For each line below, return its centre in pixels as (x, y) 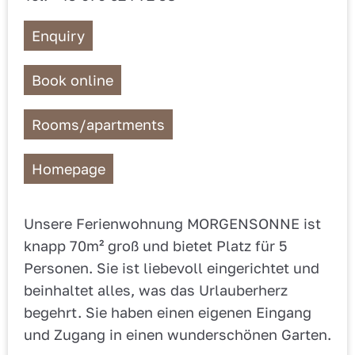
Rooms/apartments (98, 125)
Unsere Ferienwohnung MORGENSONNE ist (172, 224)
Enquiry (58, 36)
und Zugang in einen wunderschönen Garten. (177, 335)
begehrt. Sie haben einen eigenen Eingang (168, 313)
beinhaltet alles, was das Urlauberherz (156, 290)
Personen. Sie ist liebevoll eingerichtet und (172, 268)
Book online (73, 80)
